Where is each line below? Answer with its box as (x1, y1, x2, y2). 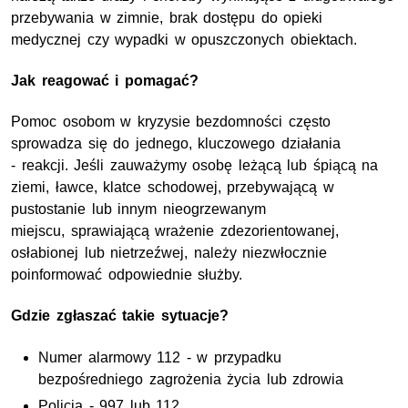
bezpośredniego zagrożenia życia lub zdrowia (38, 371, 344, 387)
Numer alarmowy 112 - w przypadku (38, 349, 281, 365)
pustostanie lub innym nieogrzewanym (11, 201, 266, 218)
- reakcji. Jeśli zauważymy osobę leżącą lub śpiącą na (11, 158, 379, 174)
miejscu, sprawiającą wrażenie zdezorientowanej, (11, 223, 339, 240)
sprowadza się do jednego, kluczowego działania (11, 136, 341, 152)
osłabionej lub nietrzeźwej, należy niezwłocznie (11, 245, 328, 261)
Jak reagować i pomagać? (11, 72, 199, 88)
